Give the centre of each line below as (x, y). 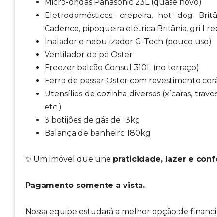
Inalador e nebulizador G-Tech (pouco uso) (128, 41)
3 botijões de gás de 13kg (93, 120)
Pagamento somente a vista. (85, 185)
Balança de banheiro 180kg (98, 133)
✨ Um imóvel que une (69, 159)
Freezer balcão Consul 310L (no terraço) (122, 68)
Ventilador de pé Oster (89, 54)
